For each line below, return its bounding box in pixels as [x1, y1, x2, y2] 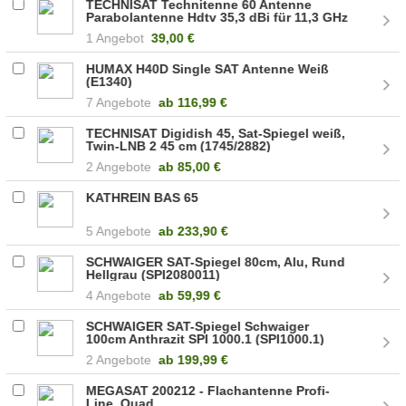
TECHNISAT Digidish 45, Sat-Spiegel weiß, [86, 125, 346, 140]
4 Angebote [86, 287, 152, 303]
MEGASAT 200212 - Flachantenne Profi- [86, 382, 331, 398]
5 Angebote [86, 223, 152, 238]
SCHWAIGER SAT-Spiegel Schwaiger [86, 318, 310, 333]
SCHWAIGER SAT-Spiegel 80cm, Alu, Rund [86, 254, 346, 269]
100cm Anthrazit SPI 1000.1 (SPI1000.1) [86, 331, 325, 346]
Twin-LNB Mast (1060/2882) [86, 22, 255, 37]
